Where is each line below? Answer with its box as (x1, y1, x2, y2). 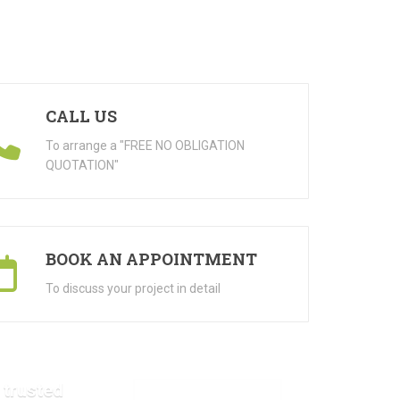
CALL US (45, 105, 117, 127)
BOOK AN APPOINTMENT (45, 248, 257, 270)
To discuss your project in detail (45, 281, 221, 296)
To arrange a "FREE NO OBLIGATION (45, 138, 245, 153)
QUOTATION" (45, 158, 119, 172)
